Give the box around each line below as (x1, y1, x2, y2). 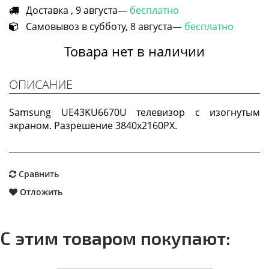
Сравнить (16, 168, 59, 180)
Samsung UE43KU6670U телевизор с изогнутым (9, 105, 260, 119)
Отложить (17, 186, 62, 198)
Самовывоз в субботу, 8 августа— (19, 19, 184, 33)
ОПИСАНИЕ (9, 76, 73, 92)
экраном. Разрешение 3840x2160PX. (9, 118, 177, 132)
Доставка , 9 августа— (19, 3, 130, 17)
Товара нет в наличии (64, 41, 205, 60)
